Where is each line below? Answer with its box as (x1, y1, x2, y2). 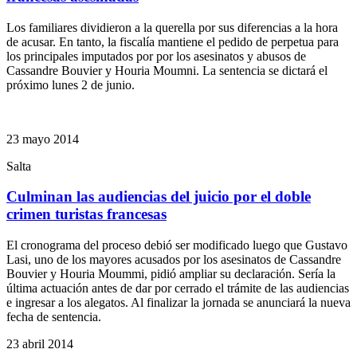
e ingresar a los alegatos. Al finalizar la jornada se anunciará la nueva (6, 296, 351, 310)
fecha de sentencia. (6, 310, 101, 324)
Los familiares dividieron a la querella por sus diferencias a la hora (6, 20, 338, 34)
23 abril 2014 (6, 337, 73, 351)
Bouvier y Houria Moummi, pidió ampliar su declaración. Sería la (6, 267, 335, 281)
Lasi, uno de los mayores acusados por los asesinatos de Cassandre (6, 253, 341, 267)
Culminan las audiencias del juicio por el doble (6, 188, 311, 206)
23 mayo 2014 (6, 131, 79, 146)
